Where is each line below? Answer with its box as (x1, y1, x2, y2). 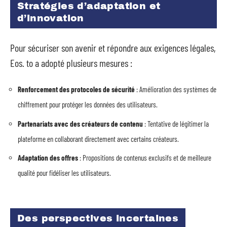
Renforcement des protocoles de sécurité (18, 85, 135, 94)
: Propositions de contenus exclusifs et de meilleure (78, 153, 211, 162)
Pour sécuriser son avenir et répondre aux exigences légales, (10, 41, 216, 54)
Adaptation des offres (18, 153, 78, 162)
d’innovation (17, 13, 84, 23)
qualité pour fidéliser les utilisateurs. (18, 168, 111, 177)
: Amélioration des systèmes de (135, 85, 216, 94)
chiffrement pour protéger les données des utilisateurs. (18, 100, 158, 109)
